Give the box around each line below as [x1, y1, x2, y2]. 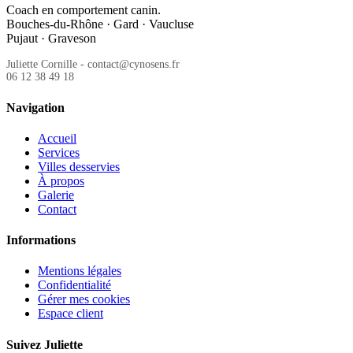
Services [38, 145, 80, 159]
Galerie [38, 188, 74, 202]
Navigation [6, 100, 65, 114]
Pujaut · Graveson [6, 32, 96, 46]
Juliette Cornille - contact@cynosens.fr [6, 58, 180, 71]
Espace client [38, 307, 103, 321]
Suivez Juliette [6, 337, 83, 351]
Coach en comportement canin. [6, 3, 161, 17]
